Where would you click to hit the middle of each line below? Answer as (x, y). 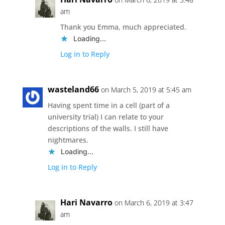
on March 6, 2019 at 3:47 (154, 202)
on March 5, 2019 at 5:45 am (146, 89)
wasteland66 (73, 89)
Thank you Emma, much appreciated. (123, 27)
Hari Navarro (86, 202)
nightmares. (68, 140)
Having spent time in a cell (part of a (108, 105)
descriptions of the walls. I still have (108, 128)
